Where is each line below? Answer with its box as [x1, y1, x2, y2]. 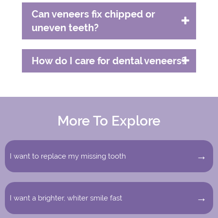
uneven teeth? [31, 22, 99, 34]
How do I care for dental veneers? [31, 55, 186, 67]
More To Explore [57, 113, 161, 129]
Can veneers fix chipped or [31, 8, 155, 20]
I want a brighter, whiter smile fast [10, 193, 122, 202]
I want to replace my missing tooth [10, 151, 126, 161]
